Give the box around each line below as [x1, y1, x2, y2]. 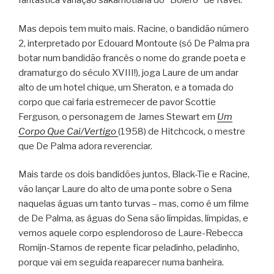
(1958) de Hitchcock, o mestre [118, 125, 245, 137]
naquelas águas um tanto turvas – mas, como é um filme [18, 198, 249, 210]
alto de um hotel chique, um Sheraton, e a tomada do [18, 81, 234, 93]
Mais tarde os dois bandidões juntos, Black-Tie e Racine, [18, 169, 250, 180]
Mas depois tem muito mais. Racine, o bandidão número [18, 23, 249, 34]
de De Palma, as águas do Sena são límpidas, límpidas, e [18, 213, 248, 224]
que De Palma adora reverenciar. [18, 140, 152, 152]
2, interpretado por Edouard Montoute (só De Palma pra [18, 37, 250, 49]
